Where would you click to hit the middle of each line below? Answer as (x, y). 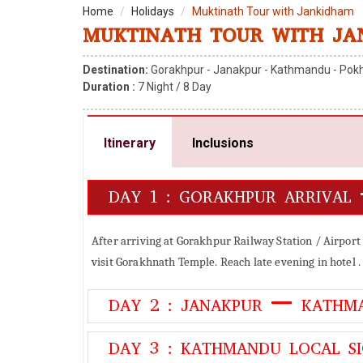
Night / (164, 87)
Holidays (153, 12)
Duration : (109, 87)
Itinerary (130, 143)
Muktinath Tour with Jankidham (273, 12)
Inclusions (223, 143)
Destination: (115, 70)
